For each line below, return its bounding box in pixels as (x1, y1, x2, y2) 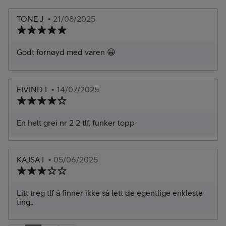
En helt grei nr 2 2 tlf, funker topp (17, 118, 135, 127)
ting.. (17, 197, 33, 206)
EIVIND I (17, 84, 47, 94)
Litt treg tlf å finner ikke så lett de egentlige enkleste (17, 188, 203, 197)
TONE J (17, 14, 43, 23)
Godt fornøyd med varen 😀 (17, 47, 116, 56)
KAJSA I (17, 154, 44, 164)
